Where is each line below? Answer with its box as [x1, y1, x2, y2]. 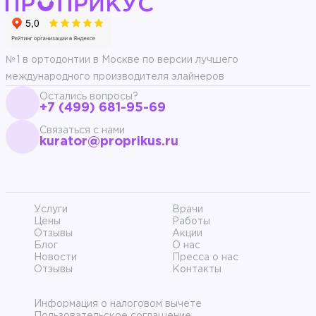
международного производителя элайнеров [6, 73, 224, 82]
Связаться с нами [39, 126, 125, 135]
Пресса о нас [172, 253, 238, 262]
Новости [34, 253, 77, 262]
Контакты [172, 265, 221, 274]
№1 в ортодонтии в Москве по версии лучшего [6, 56, 238, 65]
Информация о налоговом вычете [34, 300, 202, 309]
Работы [172, 217, 210, 226]
